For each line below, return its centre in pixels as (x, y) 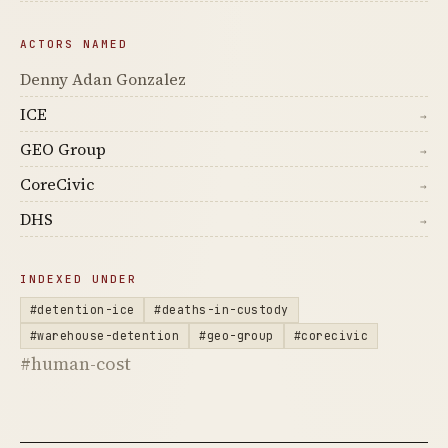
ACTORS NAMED (74, 44)
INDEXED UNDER (78, 279)
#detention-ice (82, 310)
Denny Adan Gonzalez (103, 79)
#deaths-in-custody (221, 310)
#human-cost (75, 364)
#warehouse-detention (105, 336)
